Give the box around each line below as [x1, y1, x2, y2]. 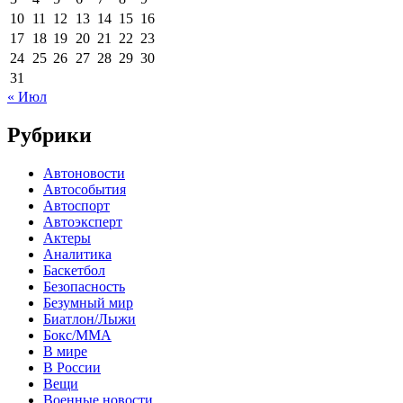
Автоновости [43, 165, 125, 181]
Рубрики [7, 122, 92, 147]
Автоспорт [43, 197, 110, 213]
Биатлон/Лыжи [43, 310, 136, 327]
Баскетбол [43, 262, 105, 278]
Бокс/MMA [43, 327, 112, 343]
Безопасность [43, 278, 125, 294]
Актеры [43, 229, 91, 246]
